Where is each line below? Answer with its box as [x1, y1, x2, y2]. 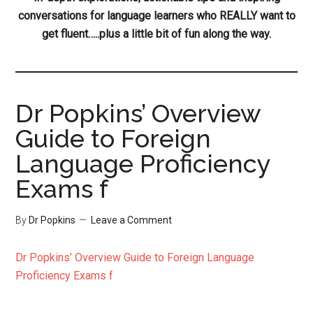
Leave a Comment [91, 214, 173, 226]
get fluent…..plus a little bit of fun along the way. [42, 27, 271, 41]
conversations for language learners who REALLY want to [17, 9, 296, 22]
